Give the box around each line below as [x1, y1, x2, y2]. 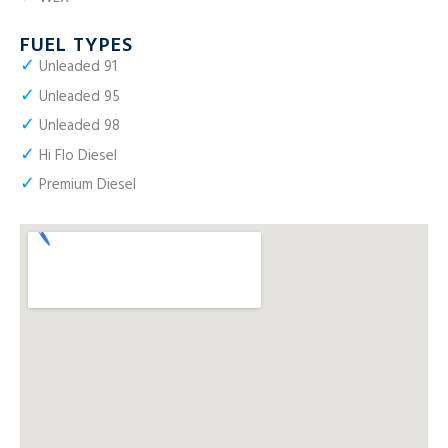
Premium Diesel [35, 173, 136, 198]
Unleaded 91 [35, 55, 117, 80]
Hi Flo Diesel [35, 143, 117, 168]
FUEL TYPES [20, 30, 133, 63]
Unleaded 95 [35, 84, 120, 109]
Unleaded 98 [35, 114, 120, 139]
